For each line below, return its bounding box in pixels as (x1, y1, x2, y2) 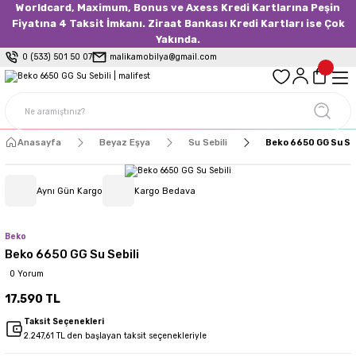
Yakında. (156, 33, 200, 45)
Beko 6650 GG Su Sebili (5, 247, 139, 261)
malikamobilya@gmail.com (110, 52, 217, 62)
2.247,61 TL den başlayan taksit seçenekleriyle (24, 331, 207, 341)
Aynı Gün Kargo (37, 185, 103, 196)
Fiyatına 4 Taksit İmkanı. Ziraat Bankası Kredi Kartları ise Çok (11, 17, 345, 29)
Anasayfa (17, 137, 61, 148)
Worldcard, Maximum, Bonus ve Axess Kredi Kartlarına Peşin (16, 2, 340, 14)
